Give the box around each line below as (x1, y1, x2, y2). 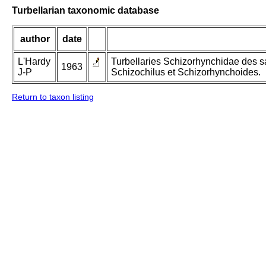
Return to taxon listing (12, 92, 94, 102)
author (20, 34, 50, 45)
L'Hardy (18, 56, 50, 67)
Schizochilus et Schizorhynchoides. (111, 67, 261, 78)
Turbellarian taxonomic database (12, 5, 159, 15)
